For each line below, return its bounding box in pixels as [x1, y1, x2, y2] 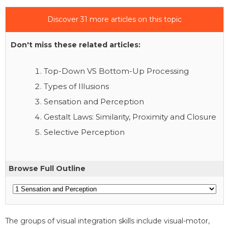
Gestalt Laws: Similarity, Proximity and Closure [44, 111, 216, 122]
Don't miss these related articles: [11, 40, 140, 49]
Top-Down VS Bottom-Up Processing [44, 66, 189, 76]
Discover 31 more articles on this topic [47, 14, 182, 24]
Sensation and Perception [44, 96, 144, 106]
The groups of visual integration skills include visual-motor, [5, 216, 210, 225]
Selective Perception [44, 127, 125, 137]
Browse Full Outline [9, 163, 85, 173]
